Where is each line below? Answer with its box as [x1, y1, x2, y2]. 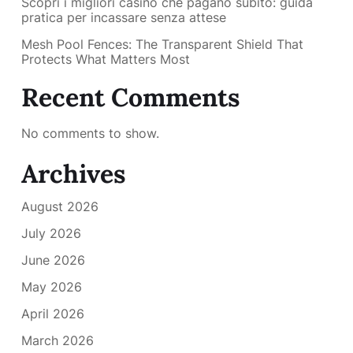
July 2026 [21, 225, 81, 241]
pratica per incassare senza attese [21, 9, 226, 26]
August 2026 [21, 198, 98, 214]
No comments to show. [21, 124, 159, 141]
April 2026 [21, 305, 84, 321]
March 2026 [21, 332, 94, 348]
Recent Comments [21, 81, 240, 114]
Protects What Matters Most [21, 51, 190, 68]
